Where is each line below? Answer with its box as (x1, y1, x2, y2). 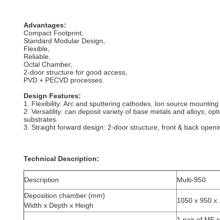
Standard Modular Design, (24, 37, 105, 45)
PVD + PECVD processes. (24, 76, 104, 84)
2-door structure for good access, (24, 68, 127, 76)
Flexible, (24, 45, 50, 53)
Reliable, (24, 53, 51, 60)
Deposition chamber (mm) (24, 192, 105, 199)
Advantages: (24, 21, 66, 29)
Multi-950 (177, 176, 206, 184)
